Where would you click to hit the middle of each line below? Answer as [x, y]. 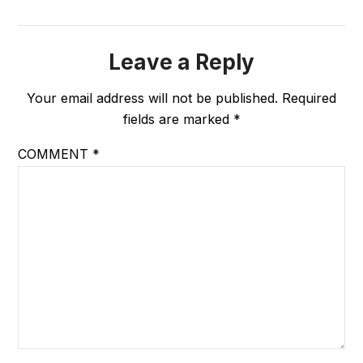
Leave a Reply [181, 62]
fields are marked [178, 120]
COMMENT [56, 154]
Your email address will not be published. [152, 98]
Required [309, 98]
